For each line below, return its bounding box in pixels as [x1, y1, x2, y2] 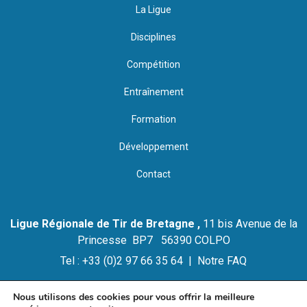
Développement [119, 141, 188, 153]
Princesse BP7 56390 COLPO [77, 233, 230, 247]
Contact [136, 169, 171, 180]
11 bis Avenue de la [199, 217, 297, 230]
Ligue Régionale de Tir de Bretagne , [10, 217, 200, 230]
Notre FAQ [197, 254, 247, 268]
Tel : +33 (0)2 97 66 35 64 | [60, 254, 197, 268]
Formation [131, 114, 176, 125]
